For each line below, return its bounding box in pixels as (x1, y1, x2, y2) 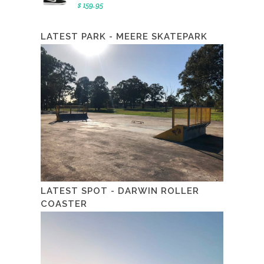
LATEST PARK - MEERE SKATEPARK (41, 31, 207, 42)
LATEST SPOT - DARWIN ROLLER (41, 185, 199, 196)
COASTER (41, 198, 87, 209)
